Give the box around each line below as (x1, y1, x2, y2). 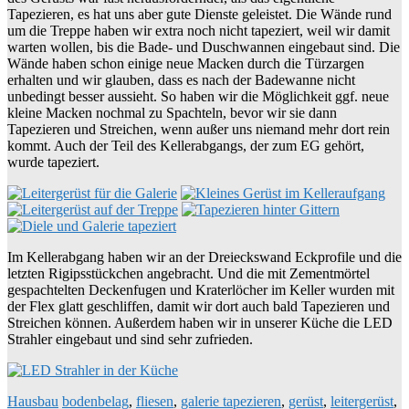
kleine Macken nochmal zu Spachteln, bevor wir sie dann (7, 105, 337, 121)
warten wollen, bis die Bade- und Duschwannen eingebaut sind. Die (7, 39, 400, 56)
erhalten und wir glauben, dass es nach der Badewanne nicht (7, 72, 355, 89)
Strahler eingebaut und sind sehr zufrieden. (7, 331, 253, 348)
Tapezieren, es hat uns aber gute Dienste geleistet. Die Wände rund (7, 6, 392, 23)
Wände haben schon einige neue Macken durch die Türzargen (7, 56, 364, 72)
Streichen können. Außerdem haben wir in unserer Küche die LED (7, 315, 393, 331)
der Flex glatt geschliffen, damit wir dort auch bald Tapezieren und (7, 299, 390, 315)
